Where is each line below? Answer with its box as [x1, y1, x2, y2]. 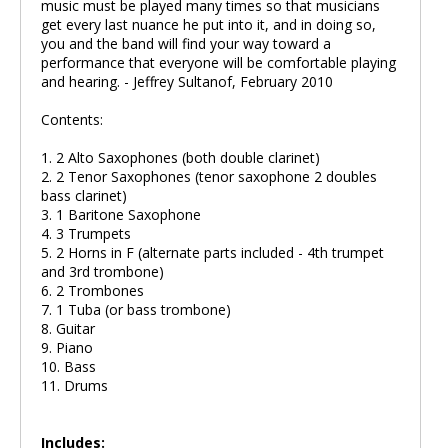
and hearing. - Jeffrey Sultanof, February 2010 [41, 72, 333, 91]
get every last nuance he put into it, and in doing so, [41, 15, 376, 34]
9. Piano [41, 338, 93, 357]
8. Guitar [41, 319, 95, 338]
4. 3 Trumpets [41, 224, 131, 243]
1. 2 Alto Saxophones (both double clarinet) [41, 148, 320, 167]
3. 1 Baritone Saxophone [41, 205, 201, 224]
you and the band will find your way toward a [41, 34, 331, 53]
